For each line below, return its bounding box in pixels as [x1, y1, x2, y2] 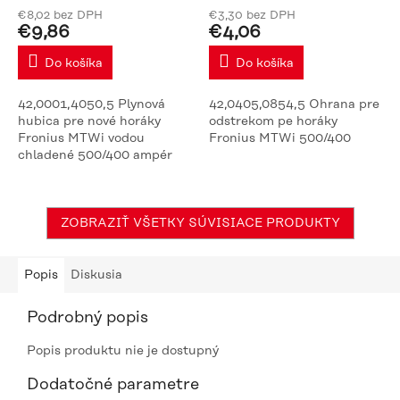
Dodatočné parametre [27, 375, 199, 394]
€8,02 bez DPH [18, 8, 103, 21]
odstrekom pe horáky [209, 113, 337, 129]
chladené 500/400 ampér [18, 147, 172, 162]
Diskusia [71, 267, 122, 282]
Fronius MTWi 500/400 [209, 130, 351, 146]
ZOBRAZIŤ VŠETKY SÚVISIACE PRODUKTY [60, 215, 340, 230]
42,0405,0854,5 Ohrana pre [209, 96, 379, 112]
